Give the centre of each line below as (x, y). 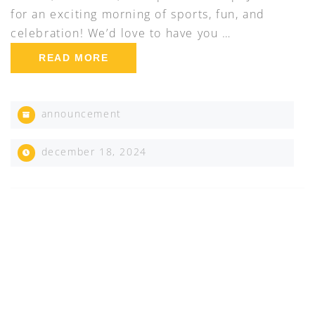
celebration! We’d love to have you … (121, 33)
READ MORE (74, 58)
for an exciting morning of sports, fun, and (138, 14)
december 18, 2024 (92, 152)
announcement (81, 114)
